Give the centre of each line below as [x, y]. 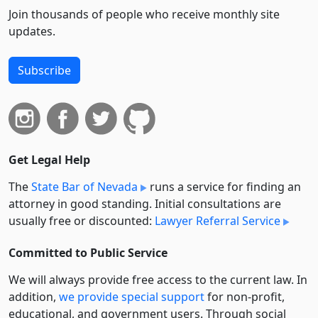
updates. [32, 31]
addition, [34, 297]
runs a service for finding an [224, 187]
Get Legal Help [49, 160]
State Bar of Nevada [84, 187]
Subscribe [44, 70]
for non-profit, [245, 297]
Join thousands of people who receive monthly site [144, 14]
